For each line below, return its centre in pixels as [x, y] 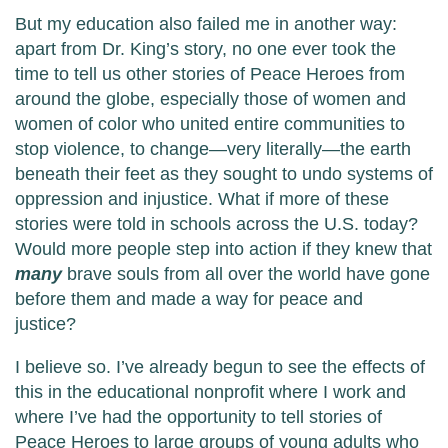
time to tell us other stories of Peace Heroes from [210, 74]
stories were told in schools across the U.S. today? [216, 224]
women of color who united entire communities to [210, 124]
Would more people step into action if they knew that [223, 249]
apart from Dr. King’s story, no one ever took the [205, 49]
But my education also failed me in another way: [206, 24]
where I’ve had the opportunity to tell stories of [198, 417]
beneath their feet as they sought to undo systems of [224, 174]
